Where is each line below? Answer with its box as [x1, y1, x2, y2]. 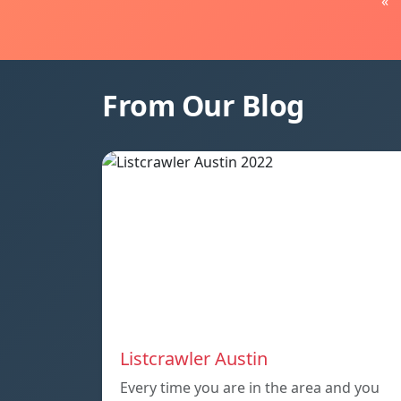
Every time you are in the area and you [120, 378, 380, 398]
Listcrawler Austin [120, 346, 268, 371]
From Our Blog [102, 86, 304, 125]
